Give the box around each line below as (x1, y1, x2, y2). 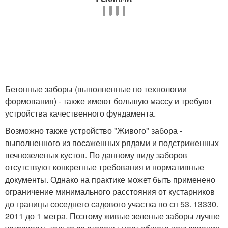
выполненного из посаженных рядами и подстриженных (5, 137, 219, 149)
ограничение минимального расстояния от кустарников (5, 186, 215, 198)
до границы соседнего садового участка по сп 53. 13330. (5, 198, 218, 210)
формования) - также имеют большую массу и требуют (5, 95, 212, 107)
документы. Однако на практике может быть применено (5, 174, 215, 186)
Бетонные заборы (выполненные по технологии (5, 83, 187, 95)
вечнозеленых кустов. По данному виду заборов (5, 149, 187, 161)
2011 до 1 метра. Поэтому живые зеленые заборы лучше (5, 210, 220, 222)
